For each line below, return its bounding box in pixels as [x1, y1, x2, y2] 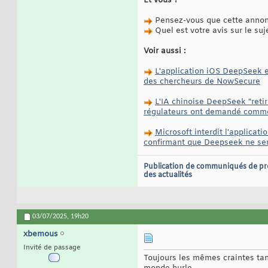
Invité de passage [23, 243, 81, 252]
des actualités [144, 170, 192, 181]
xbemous [23, 229, 58, 240]
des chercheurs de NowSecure [144, 77, 260, 87]
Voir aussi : [144, 46, 185, 57]
